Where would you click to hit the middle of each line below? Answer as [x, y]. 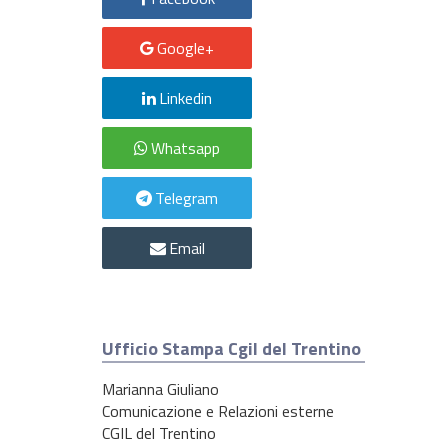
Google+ [185, 47]
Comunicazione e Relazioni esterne [218, 410]
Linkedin [185, 97]
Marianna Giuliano [160, 388]
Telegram [186, 197]
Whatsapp [185, 147]
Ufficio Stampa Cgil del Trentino [231, 348]
